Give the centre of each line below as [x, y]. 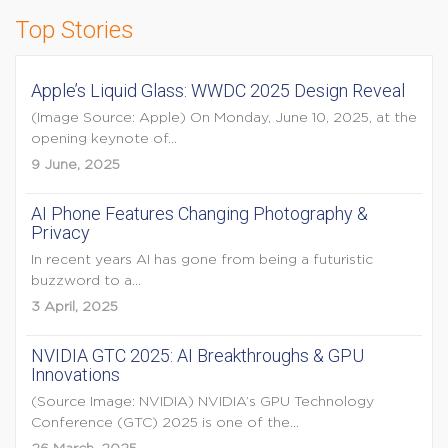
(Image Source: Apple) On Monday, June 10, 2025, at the [224, 118]
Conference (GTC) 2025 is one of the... [165, 423]
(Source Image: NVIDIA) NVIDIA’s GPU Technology [202, 402]
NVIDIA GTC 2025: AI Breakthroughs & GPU [197, 355]
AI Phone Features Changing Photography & [199, 213]
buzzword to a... [86, 281]
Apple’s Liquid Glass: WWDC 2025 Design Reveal [218, 90]
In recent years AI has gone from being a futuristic [202, 260]
